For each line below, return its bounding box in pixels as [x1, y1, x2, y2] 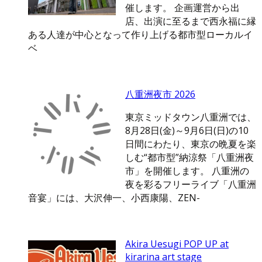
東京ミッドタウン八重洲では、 [125, 111, 256, 124]
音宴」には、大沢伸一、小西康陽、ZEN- [28, 191, 200, 205]
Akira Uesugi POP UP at [125, 237, 229, 251]
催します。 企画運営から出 [125, 1, 240, 15]
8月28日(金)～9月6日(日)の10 [125, 124, 249, 137]
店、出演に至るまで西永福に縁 [125, 15, 256, 28]
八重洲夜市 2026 [125, 88, 195, 101]
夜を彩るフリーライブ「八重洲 [125, 178, 256, 191]
